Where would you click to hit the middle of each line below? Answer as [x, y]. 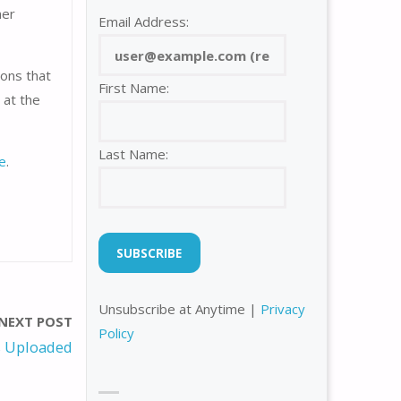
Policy [116, 333]
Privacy [283, 309]
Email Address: [144, 22]
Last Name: [133, 154]
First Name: [134, 88]
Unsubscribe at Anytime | [179, 309]
